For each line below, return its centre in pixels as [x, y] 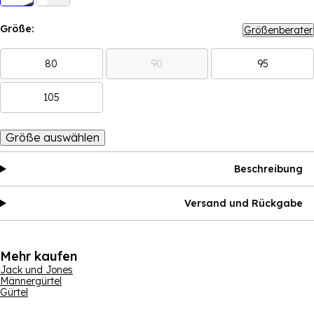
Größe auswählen [53, 137]
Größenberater [278, 30]
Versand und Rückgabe [244, 203]
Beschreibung [268, 169]
